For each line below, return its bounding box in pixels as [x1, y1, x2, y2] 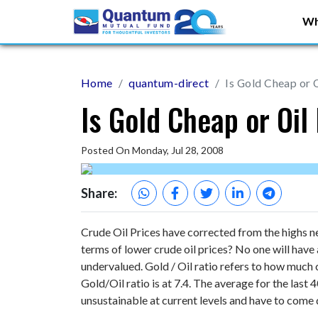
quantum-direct [128, 76, 209, 89]
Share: [81, 185, 117, 201]
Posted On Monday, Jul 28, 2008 [81, 144, 224, 156]
